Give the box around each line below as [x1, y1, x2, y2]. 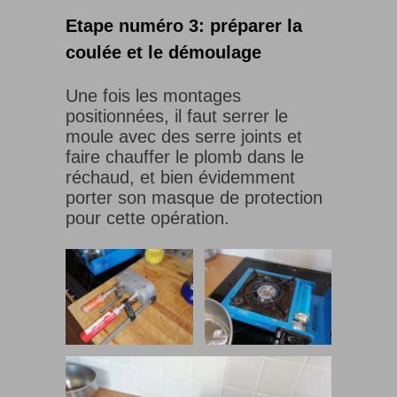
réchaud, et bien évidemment [66, 167, 295, 188]
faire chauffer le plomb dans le [66, 147, 304, 167]
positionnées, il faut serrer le [66, 106, 288, 127]
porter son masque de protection [66, 188, 323, 208]
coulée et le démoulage [66, 43, 261, 63]
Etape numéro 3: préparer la [66, 16, 302, 36]
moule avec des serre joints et [66, 127, 302, 147]
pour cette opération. [66, 208, 230, 229]
